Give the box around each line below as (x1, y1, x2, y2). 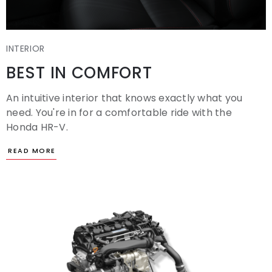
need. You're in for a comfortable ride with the (6, 105, 232, 120)
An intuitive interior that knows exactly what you (6, 90, 243, 105)
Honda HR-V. (6, 120, 68, 134)
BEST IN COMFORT (6, 61, 152, 84)
